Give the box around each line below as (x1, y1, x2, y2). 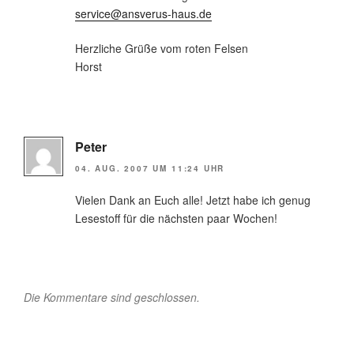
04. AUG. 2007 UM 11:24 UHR (75, 163, 225, 175)
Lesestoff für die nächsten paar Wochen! (75, 210, 277, 227)
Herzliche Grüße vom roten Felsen (75, 40, 248, 56)
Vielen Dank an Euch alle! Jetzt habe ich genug (75, 192, 311, 209)
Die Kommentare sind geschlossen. (24, 289, 200, 306)
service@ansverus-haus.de (75, 5, 212, 21)
